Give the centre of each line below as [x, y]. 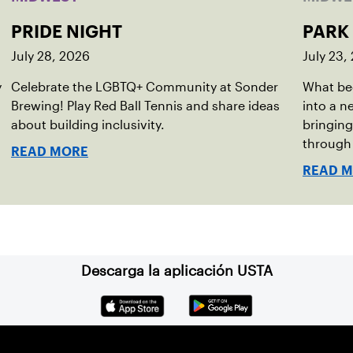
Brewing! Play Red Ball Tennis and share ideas [145, 106]
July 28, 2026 [50, 56]
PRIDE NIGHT [67, 32]
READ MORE [50, 152]
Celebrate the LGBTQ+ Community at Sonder [145, 87]
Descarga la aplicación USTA [176, 271]
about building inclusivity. [88, 125]
